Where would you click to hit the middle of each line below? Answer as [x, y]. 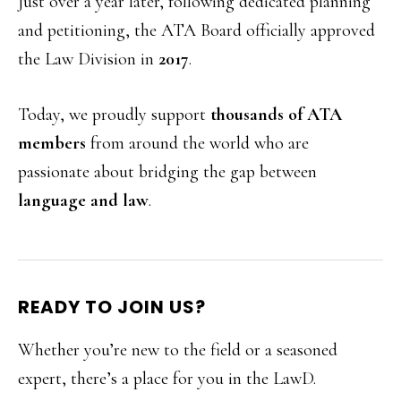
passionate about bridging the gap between [167, 172]
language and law [83, 200]
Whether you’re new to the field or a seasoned [178, 350]
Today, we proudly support [114, 115]
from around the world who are [197, 143]
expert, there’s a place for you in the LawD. [167, 379]
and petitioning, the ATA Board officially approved [196, 30]
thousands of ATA [276, 115]
